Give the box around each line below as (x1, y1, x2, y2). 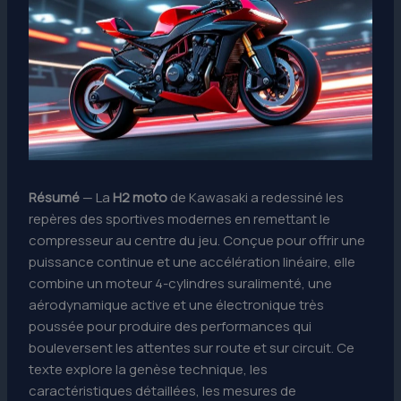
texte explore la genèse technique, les (29, 360, 269, 380)
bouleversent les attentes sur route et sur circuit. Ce (29, 338, 355, 358)
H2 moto (113, 188, 168, 208)
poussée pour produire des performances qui (29, 317, 312, 337)
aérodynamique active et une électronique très (29, 295, 325, 315)
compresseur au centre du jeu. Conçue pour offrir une (29, 231, 366, 251)
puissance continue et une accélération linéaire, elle (29, 252, 356, 272)
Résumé (29, 188, 81, 208)
